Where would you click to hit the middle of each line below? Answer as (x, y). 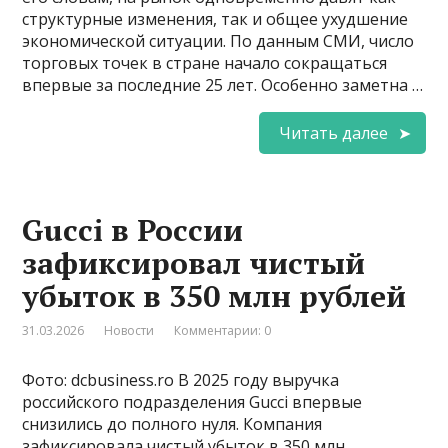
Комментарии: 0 (223, 330)
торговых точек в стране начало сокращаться (205, 62)
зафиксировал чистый (194, 262)
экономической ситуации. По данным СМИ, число (218, 40)
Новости (129, 330)
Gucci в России (133, 229)
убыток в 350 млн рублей (214, 295)
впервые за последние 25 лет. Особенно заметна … (223, 84)
